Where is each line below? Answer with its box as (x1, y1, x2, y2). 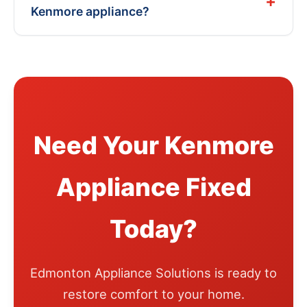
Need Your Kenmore (33, 130, 274, 160)
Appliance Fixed (56, 171, 251, 202)
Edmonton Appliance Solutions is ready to (30, 265, 277, 281)
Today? (110, 213, 197, 244)
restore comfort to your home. (62, 286, 245, 302)
